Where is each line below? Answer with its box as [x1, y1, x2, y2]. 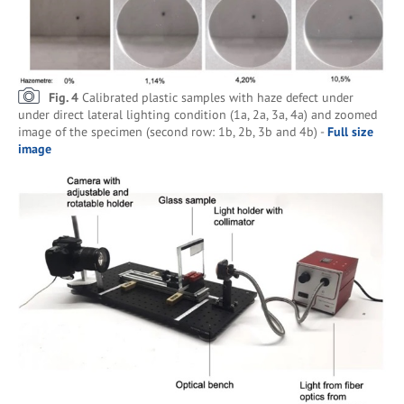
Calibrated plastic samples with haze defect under [82, 89, 353, 106]
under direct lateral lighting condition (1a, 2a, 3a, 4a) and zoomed [18, 106, 377, 123]
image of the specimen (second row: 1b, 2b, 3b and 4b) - [18, 124, 327, 140]
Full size [327, 124, 373, 140]
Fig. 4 [49, 89, 82, 106]
